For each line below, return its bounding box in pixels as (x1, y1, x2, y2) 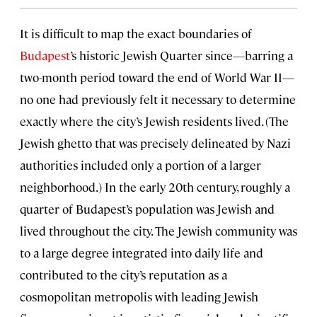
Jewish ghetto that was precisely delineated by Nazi (20, 135, 291, 151)
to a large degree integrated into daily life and (20, 245, 263, 261)
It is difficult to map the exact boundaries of (20, 25, 252, 42)
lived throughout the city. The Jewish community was (20, 223, 297, 239)
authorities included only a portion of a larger (20, 157, 261, 173)
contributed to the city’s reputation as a (20, 267, 227, 283)
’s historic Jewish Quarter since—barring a (70, 47, 293, 64)
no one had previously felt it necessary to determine (20, 91, 296, 108)
